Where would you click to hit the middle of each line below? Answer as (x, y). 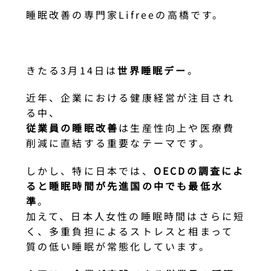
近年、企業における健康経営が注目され (130, 98)
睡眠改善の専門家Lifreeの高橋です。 (125, 14)
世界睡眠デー (152, 70)
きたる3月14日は (72, 70)
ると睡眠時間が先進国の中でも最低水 (124, 186)
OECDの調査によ (199, 171)
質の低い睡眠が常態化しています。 (118, 247)
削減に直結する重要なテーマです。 (118, 143)
